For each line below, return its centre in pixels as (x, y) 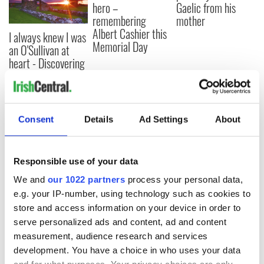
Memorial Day (121, 47)
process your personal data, (184, 179)
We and (31, 179)
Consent (36, 119)
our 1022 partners (86, 179)
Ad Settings (163, 119)
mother (191, 21)
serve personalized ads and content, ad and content (120, 222)
